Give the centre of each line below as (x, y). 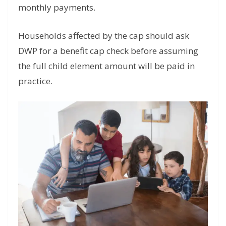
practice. (35, 81)
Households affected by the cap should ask (104, 35)
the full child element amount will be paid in (106, 66)
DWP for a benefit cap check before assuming (108, 50)
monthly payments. (57, 8)
